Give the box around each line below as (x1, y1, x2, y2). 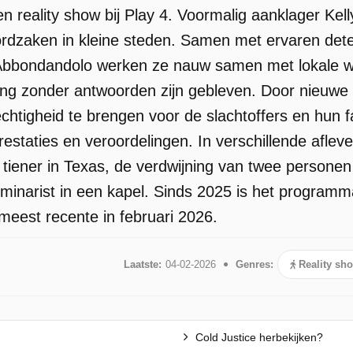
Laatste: (124, 258, 162, 270)
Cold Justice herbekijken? (192, 330, 323, 344)
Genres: (236, 258, 273, 270)
